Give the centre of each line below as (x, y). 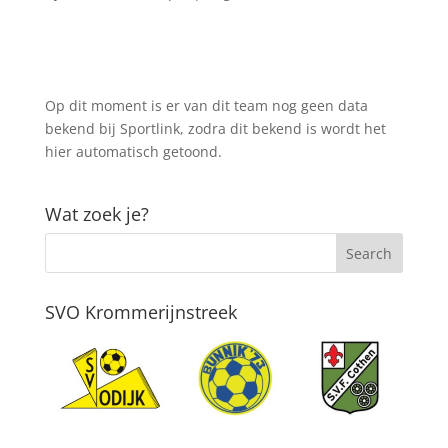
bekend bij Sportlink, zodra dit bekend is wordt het (215, 129)
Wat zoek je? (96, 214)
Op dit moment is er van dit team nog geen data (206, 106)
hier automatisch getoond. (133, 152)
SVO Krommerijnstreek (140, 312)
